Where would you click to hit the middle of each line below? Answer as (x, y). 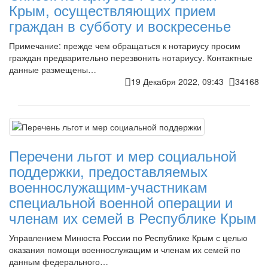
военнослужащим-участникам (108, 186)
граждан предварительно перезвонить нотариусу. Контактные (131, 57)
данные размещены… (53, 69)
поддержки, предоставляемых (108, 170)
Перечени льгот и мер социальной (123, 155)
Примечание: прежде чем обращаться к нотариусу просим (125, 45)
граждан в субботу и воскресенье (120, 25)
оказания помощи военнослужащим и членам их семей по (125, 249)
